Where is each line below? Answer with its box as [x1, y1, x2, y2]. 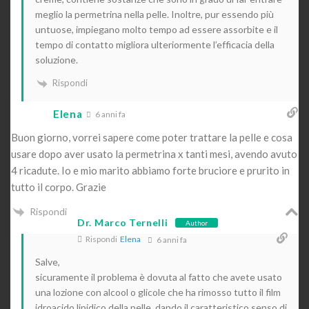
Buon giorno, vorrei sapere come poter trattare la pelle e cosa [11, 130, 292, 143]
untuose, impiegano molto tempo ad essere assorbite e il [35, 23, 278, 35]
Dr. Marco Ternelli [77, 217, 168, 229]
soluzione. [35, 53, 78, 66]
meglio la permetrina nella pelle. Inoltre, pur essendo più [35, 8, 274, 20]
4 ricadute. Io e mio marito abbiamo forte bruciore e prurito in [11, 163, 290, 177]
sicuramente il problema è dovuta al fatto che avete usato [35, 271, 282, 283]
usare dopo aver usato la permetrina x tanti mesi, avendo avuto [11, 147, 297, 160]
